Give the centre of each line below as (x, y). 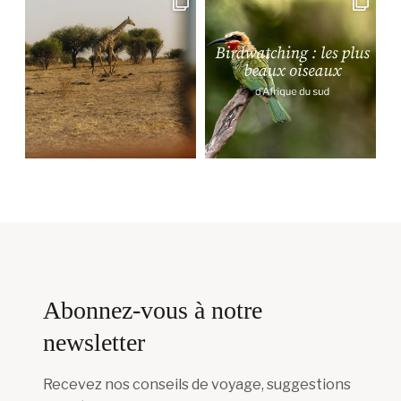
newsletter (94, 342)
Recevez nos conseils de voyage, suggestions (197, 384)
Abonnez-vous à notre (153, 310)
